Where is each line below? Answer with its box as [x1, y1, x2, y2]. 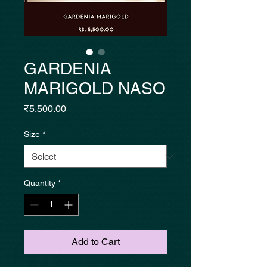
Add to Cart [71, 236, 120, 247]
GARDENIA [24, 59, 111, 78]
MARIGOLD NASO [24, 79, 166, 98]
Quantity [24, 178, 55, 188]
